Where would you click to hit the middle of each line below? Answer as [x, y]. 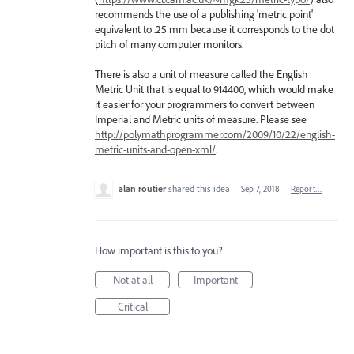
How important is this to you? [159, 251]
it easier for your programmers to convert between [205, 105]
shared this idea [200, 189]
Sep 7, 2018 [260, 189]
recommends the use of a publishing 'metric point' [204, 14]
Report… [307, 189]
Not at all [132, 280]
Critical [132, 307]
